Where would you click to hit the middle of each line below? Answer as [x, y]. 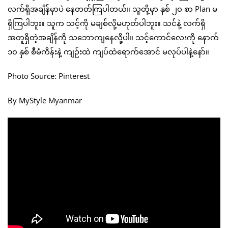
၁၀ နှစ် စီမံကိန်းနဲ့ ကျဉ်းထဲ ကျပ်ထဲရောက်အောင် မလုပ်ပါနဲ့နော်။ [108, 52]
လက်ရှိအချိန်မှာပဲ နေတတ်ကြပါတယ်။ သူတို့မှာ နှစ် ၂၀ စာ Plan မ [112, 9]
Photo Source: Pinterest [49, 76]
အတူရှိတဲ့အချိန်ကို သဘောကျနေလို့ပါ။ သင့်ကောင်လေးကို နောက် [113, 37]
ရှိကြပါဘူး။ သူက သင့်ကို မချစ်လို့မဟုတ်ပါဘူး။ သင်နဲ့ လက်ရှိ [107, 23]
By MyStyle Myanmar [45, 101]
